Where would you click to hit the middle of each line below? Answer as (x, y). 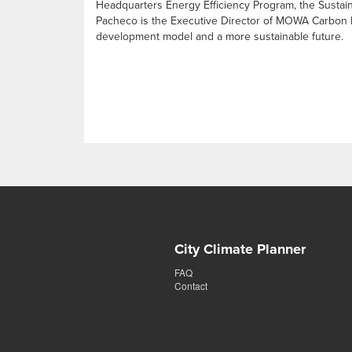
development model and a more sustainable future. (220, 37)
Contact (191, 286)
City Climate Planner (240, 249)
